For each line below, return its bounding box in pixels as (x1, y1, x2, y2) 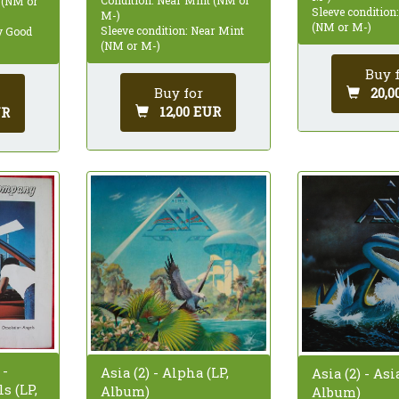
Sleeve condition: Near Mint (100, 22, 244, 37)
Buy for (153, 83, 203, 102)
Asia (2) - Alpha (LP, (100, 362, 229, 381)
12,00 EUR (159, 102, 222, 120)
